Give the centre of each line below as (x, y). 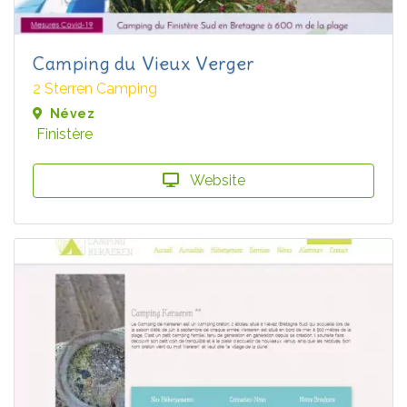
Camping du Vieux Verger (144, 63)
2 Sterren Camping (95, 89)
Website (215, 180)
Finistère (65, 134)
